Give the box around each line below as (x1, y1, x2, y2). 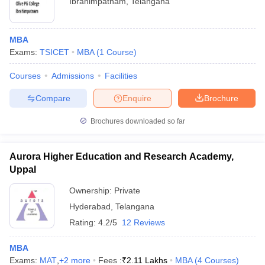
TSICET (40, 47, 69, 57)
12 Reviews (122, 218, 165, 227)
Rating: (69, 218, 98, 227)
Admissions (51, 71, 94, 80)
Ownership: (69, 186, 114, 195)
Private (114, 186, 140, 195)
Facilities (105, 71, 137, 80)
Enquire (122, 93, 151, 103)
